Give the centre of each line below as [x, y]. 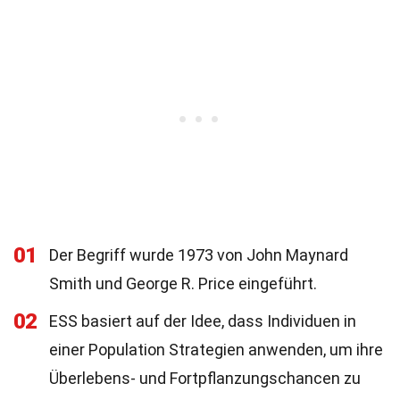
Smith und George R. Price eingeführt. [183, 283]
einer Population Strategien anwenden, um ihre [216, 350]
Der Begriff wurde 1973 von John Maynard [199, 255]
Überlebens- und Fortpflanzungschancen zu [205, 378]
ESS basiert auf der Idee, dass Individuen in [203, 321]
